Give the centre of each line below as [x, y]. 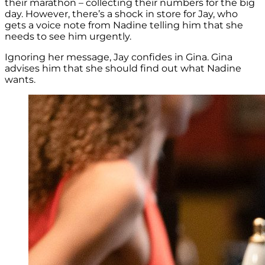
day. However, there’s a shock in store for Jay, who [121, 14]
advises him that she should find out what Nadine [123, 68]
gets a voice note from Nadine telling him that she [124, 25]
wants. [20, 79]
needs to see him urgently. [68, 36]
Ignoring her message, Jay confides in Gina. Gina [119, 57]
